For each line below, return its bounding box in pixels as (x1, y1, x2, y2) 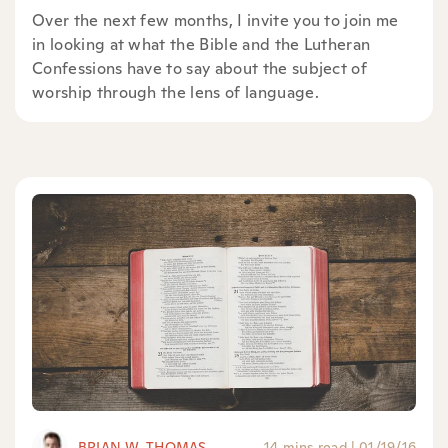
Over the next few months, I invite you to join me (32, 9, 399, 31)
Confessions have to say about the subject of (32, 57, 368, 79)
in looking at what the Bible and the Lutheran (32, 33, 371, 55)
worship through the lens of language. (32, 81, 319, 103)
